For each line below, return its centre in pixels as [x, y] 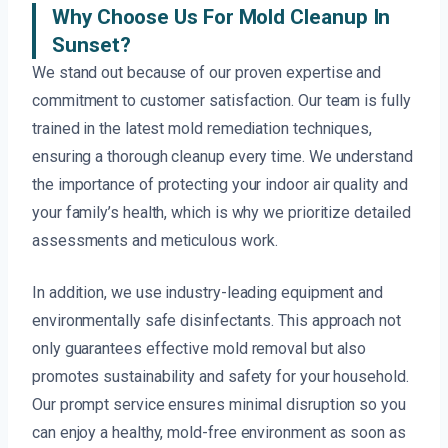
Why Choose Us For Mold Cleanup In [221, 17]
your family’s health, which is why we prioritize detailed [221, 213]
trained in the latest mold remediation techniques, [202, 129]
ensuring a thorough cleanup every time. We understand [222, 157]
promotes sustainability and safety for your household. [220, 377]
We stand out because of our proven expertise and [207, 73]
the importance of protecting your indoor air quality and [220, 185]
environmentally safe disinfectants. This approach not [216, 321]
